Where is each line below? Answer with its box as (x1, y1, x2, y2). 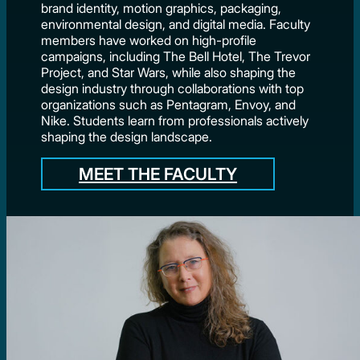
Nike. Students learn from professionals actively (41, 112, 309, 129)
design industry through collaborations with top (41, 80, 305, 96)
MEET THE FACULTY (79, 164, 238, 185)
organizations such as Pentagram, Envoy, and (41, 96, 297, 112)
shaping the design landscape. (41, 128, 213, 145)
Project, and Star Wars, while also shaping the (41, 63, 297, 80)
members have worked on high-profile (41, 31, 257, 48)
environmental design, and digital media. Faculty (41, 15, 311, 32)
